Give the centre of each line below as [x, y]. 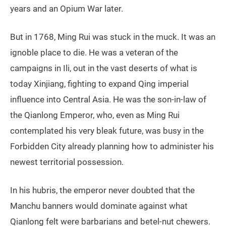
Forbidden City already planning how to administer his [112, 147]
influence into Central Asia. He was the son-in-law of [108, 100]
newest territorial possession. [67, 162]
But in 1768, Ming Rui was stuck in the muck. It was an [113, 37]
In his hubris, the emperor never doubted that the [102, 190]
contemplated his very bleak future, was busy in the [107, 131]
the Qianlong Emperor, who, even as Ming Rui [95, 115]
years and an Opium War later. [67, 9]
